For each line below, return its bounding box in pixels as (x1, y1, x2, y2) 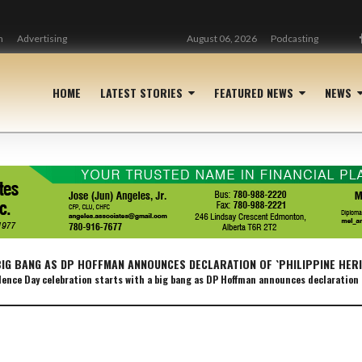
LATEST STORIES (100, 83, 183, 101)
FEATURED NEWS (214, 83, 293, 101)
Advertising (17, 32, 67, 44)
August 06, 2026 (187, 32, 257, 44)
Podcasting (271, 32, 318, 44)
